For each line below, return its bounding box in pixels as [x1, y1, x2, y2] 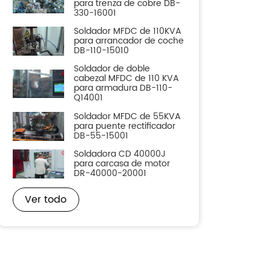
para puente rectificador [74, 119, 176, 133]
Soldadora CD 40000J [74, 148, 166, 162]
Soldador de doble [74, 62, 151, 76]
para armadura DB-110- [74, 82, 173, 96]
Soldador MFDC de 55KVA [74, 109, 181, 123]
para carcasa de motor [74, 157, 171, 171]
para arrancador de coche [74, 34, 184, 48]
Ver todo [25, 192, 67, 208]
